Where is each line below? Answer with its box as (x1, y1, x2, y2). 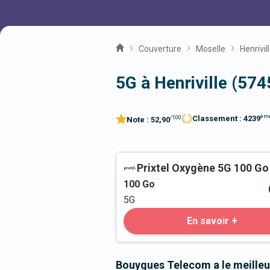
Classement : (192, 114, 243, 124)
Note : (127, 115, 151, 125)
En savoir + (187, 215, 237, 227)
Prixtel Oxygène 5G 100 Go (137, 162, 269, 175)
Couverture (139, 44, 181, 54)
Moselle (196, 44, 225, 54)
